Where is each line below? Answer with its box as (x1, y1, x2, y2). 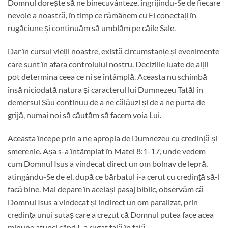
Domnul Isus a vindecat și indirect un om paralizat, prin (8, 196, 198, 207)
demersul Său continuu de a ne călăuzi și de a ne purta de (8, 97, 205, 107)
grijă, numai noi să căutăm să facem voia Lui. (8, 110, 161, 120)
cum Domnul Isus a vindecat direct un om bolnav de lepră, (8, 158, 208, 168)
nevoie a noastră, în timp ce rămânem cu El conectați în (8, 10, 196, 20)
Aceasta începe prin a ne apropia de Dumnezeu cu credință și (8, 133, 217, 143)
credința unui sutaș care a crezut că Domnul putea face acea (8, 209, 214, 219)
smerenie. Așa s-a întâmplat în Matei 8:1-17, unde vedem (8, 146, 206, 156)
